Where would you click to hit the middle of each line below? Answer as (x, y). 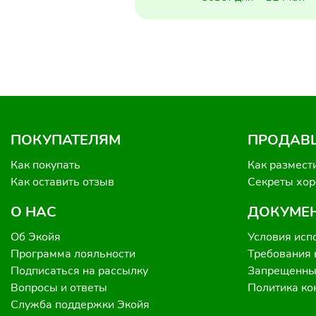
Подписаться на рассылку (79, 271)
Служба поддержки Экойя (80, 305)
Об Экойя (36, 237)
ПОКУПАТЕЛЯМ (66, 140)
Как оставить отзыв (62, 182)
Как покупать (45, 165)
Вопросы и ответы (59, 288)
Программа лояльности (73, 254)
